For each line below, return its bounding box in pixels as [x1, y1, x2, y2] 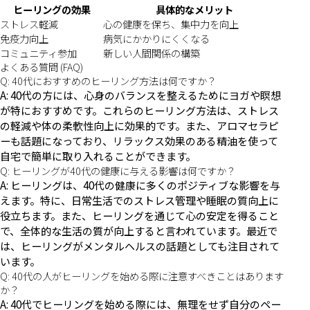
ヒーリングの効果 [12, 2, 91, 17]
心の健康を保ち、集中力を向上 [103, 17, 239, 32]
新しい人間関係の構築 [103, 46, 200, 61]
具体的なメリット [155, 2, 233, 17]
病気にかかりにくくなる [103, 31, 210, 46]
